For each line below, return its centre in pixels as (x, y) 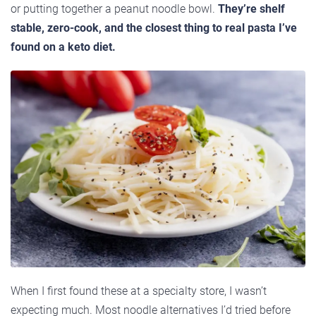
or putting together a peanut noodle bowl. (114, 9)
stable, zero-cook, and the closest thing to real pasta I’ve (154, 28)
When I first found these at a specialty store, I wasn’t (139, 291)
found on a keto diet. (63, 47)
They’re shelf (251, 9)
